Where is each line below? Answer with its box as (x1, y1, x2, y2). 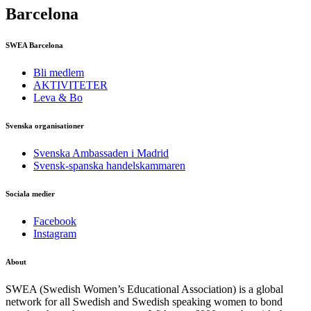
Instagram (33, 227, 76, 239)
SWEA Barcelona (6, 41, 63, 50)
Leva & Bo (33, 92, 83, 104)
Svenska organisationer (6, 121, 84, 130)
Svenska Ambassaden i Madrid (33, 146, 169, 159)
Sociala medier (6, 189, 55, 198)
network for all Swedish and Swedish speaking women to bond (6, 295, 283, 308)
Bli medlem (33, 67, 84, 79)
